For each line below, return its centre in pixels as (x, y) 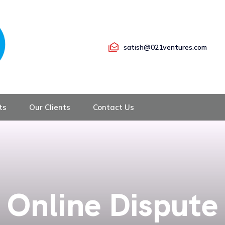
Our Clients (50, 107)
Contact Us (114, 107)
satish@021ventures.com (165, 47)
